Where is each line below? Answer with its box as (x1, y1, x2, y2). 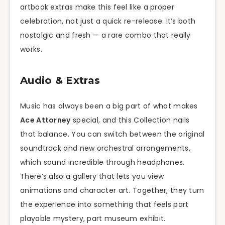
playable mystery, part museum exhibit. (20, 213, 166, 224)
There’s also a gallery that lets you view (20, 171, 164, 182)
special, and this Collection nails (70, 115, 190, 126)
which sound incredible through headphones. (20, 157, 185, 168)
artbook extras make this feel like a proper (20, 2, 174, 12)
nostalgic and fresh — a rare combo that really (20, 30, 191, 40)
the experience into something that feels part (20, 199, 189, 210)
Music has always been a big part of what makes (20, 101, 198, 111)
